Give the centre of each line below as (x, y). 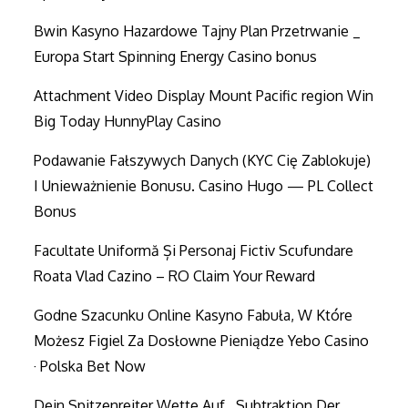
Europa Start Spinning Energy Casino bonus (176, 57)
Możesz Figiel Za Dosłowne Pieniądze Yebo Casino (202, 341)
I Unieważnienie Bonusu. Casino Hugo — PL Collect (204, 186)
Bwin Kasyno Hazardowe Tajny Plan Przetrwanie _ (198, 31)
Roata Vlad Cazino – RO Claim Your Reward (175, 276)
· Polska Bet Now (90, 367)
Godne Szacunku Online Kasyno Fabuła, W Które (194, 316)
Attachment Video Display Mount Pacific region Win (204, 96)
